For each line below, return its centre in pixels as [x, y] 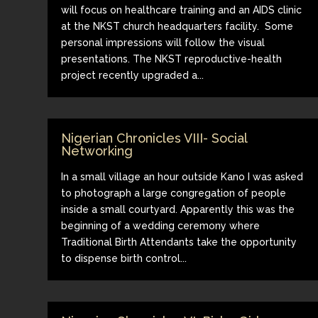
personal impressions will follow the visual [163, 42]
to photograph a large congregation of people [174, 193]
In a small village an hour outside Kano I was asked [182, 176]
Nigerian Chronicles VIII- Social [154, 138]
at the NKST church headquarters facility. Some [177, 26]
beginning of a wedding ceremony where [161, 225]
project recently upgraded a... [133, 75]
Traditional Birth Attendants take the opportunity [179, 242]
